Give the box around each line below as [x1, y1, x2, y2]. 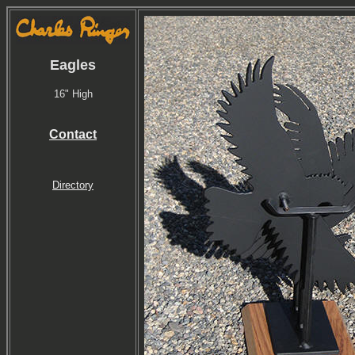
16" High [53, 88, 93, 100]
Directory [52, 179, 94, 191]
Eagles [50, 57, 96, 73]
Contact [49, 128, 97, 141]
